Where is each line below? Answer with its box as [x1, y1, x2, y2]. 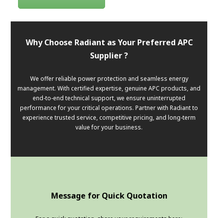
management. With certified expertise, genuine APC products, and [18, 84, 200, 93]
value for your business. [75, 123, 143, 132]
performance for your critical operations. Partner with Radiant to [20, 104, 198, 112]
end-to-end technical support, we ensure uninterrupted [33, 94, 185, 103]
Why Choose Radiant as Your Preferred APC [25, 37, 193, 48]
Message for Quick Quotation [51, 190, 167, 201]
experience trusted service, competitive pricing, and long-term [22, 113, 196, 122]
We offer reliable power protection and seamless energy [30, 74, 188, 83]
